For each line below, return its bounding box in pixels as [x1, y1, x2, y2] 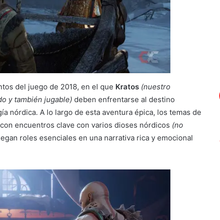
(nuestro [138, 82, 170, 92]
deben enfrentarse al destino [74, 95, 175, 105]
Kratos [115, 82, 139, 92]
